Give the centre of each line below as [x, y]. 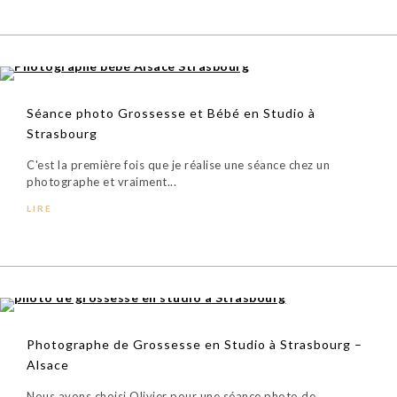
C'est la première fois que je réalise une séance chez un [178, 165]
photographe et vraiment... [101, 182]
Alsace [48, 365]
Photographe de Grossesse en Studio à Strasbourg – [195, 345]
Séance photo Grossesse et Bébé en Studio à [171, 113]
